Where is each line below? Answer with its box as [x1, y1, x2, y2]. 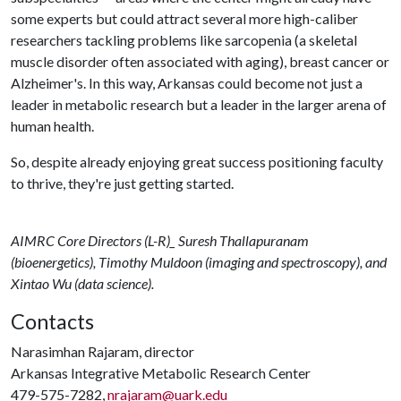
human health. [11, 117, 97, 134]
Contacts [11, 309, 94, 334]
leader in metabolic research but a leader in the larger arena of [11, 96, 387, 113]
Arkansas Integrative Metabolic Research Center [11, 364, 311, 381]
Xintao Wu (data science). [11, 275, 154, 292]
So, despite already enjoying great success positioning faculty [11, 153, 383, 170]
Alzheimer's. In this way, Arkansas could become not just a [11, 74, 363, 91]
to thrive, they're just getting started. [11, 175, 244, 192]
